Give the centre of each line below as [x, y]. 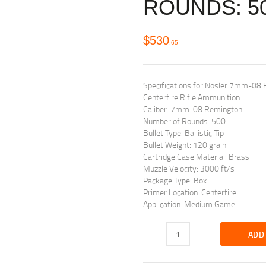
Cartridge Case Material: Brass [196, 157]
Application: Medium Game [189, 204]
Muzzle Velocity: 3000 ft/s [189, 169]
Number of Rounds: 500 [184, 121]
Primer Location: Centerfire [189, 192]
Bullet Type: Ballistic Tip [183, 133]
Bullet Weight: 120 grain [184, 145]
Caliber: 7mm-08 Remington [192, 109]
